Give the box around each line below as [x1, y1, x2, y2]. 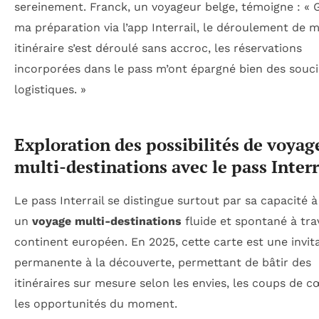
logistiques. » [14, 83, 86, 97]
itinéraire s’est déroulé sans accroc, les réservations [14, 41, 302, 56]
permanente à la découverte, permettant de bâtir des [14, 255, 311, 269]
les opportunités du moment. [14, 296, 177, 310]
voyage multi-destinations [32, 214, 182, 228]
